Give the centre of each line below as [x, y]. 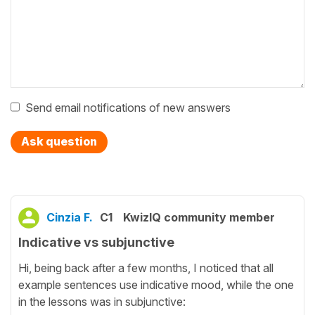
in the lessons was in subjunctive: [102, 302]
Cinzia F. [70, 217]
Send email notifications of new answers [128, 107]
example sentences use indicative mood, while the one [156, 285]
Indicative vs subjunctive [96, 242]
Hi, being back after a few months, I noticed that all [146, 268]
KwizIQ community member [199, 217]
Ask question [59, 141]
